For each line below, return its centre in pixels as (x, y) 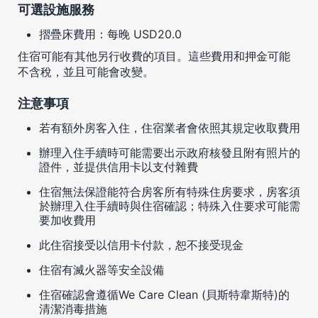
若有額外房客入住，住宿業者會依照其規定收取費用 (170, 127)
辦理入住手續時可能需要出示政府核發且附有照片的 (170, 152)
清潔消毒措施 (73, 308)
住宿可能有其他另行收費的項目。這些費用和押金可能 (154, 56)
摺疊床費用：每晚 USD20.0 (110, 34)
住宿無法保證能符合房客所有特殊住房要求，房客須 (170, 191)
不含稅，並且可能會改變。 (86, 71)
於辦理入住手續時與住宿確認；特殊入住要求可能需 (170, 205)
